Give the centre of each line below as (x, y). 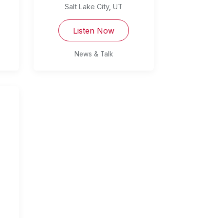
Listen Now (93, 30)
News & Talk (93, 54)
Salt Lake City (87, 7)
